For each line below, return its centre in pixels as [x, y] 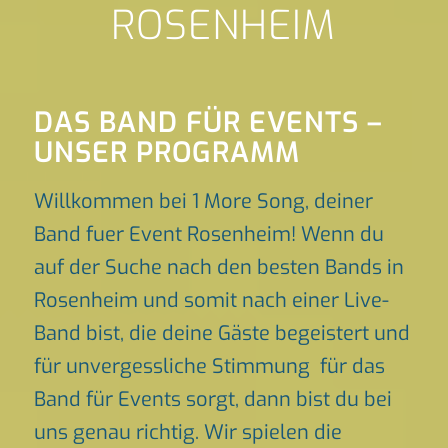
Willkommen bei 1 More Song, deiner [203, 201]
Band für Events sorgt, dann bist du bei [212, 399]
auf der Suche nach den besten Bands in [218, 267]
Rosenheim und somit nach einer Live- [211, 300]
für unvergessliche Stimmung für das [209, 366]
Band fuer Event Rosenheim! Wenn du [208, 234]
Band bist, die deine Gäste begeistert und [221, 333]
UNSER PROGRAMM [166, 152]
